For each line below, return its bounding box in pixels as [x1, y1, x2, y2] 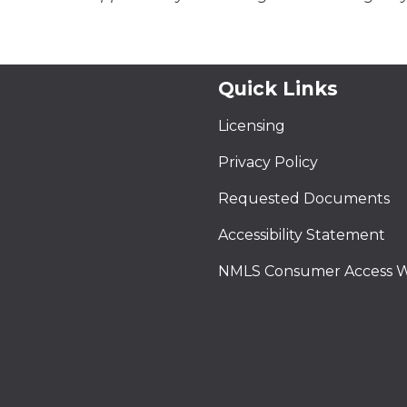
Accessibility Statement [218, 226, 385, 243]
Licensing [218, 117, 285, 134]
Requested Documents [218, 190, 390, 207]
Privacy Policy [218, 154, 318, 171]
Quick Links [218, 76, 338, 100]
